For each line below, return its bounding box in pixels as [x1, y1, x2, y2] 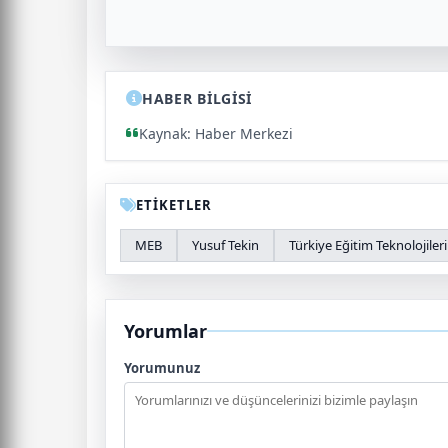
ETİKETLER [136, 195, 213, 214]
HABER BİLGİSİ [142, 88, 253, 108]
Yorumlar [124, 318, 207, 343]
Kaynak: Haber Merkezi [139, 123, 293, 143]
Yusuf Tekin [192, 235, 259, 254]
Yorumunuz [124, 358, 200, 377]
